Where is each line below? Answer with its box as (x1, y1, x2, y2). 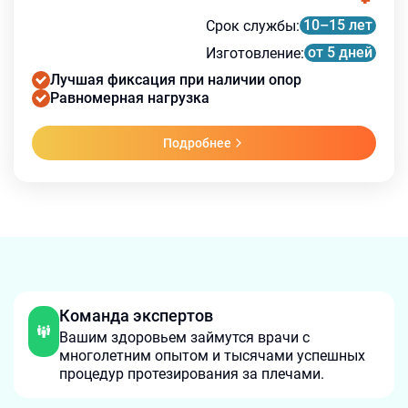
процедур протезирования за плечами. (58, 365, 324, 382)
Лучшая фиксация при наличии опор (50, 71, 301, 88)
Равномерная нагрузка (50, 89, 209, 107)
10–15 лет (303, 16, 372, 34)
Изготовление (206, 44, 301, 62)
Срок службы (206, 16, 296, 35)
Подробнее (162, 136, 231, 150)
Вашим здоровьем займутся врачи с (58, 329, 310, 346)
